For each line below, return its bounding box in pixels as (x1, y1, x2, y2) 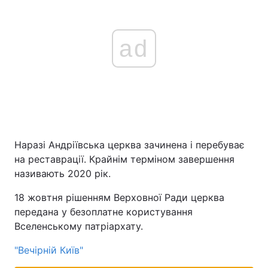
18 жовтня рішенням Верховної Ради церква (14, 191, 224, 203)
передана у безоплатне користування (14, 206, 193, 218)
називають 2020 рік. (14, 167, 111, 179)
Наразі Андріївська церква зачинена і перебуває (14, 139, 245, 151)
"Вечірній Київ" (14, 244, 83, 256)
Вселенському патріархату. (14, 220, 143, 232)
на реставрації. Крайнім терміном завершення (14, 153, 234, 165)
